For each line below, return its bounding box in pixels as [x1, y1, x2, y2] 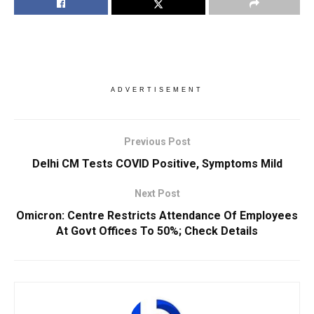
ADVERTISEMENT [111, 86, 203, 94]
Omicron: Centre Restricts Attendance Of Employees [16, 209, 298, 223]
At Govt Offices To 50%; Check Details [56, 224, 258, 238]
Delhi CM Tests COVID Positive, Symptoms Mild [32, 157, 282, 171]
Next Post [134, 188, 180, 200]
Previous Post [123, 136, 191, 148]
